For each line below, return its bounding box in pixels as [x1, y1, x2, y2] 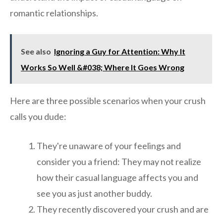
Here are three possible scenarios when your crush [10, 95, 206, 107]
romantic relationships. [10, 7, 98, 19]
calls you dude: [10, 111, 66, 122]
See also [21, 47, 51, 56]
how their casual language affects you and [37, 172, 198, 183]
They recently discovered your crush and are [37, 204, 209, 215]
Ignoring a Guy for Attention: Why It [54, 47, 185, 56]
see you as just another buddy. [37, 188, 152, 199]
